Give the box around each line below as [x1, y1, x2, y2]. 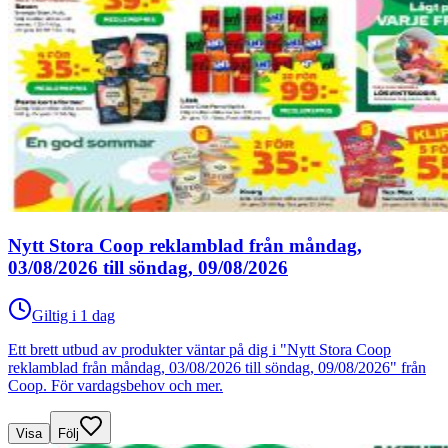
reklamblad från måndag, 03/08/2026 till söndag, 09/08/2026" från [8, 359, 426, 377]
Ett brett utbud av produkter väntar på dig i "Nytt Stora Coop [8, 341, 391, 359]
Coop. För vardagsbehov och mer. [8, 377, 223, 395]
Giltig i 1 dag [32, 307, 115, 325]
